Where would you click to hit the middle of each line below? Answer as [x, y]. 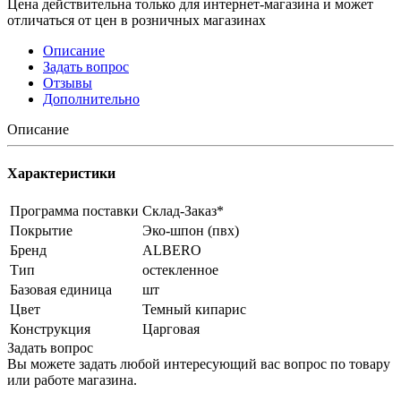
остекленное [180, 270]
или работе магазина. [72, 380]
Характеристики [61, 174]
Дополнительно [91, 98]
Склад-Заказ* [183, 211]
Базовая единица [61, 290]
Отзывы [68, 82]
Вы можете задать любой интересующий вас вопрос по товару [199, 364]
